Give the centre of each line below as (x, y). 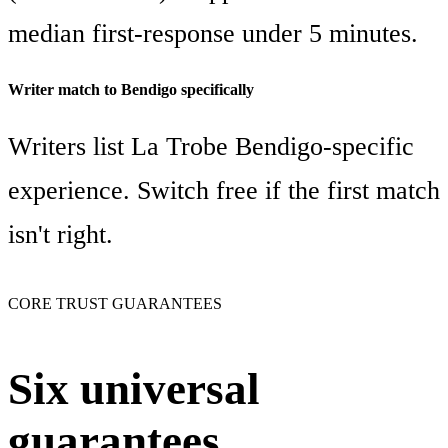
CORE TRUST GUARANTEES (115, 304)
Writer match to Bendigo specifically (131, 90)
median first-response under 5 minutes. (213, 33)
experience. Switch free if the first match (224, 190)
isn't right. (60, 234)
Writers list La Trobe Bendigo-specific (211, 146)
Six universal (134, 389)
